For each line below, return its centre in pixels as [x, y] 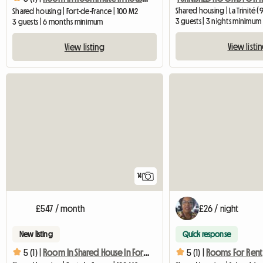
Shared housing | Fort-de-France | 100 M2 [75, 11]
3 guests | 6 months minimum [58, 21]
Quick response [206, 234]
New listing [36, 234]
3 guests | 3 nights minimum [218, 21]
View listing [84, 47]
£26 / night [219, 208]
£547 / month [60, 208]
